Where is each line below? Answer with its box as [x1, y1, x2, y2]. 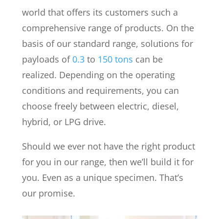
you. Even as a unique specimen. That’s [22, 172, 183, 184]
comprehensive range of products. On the [22, 22, 194, 34]
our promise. [22, 187, 75, 199]
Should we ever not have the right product [22, 140, 195, 153]
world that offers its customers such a [22, 6, 178, 19]
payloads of [22, 53, 72, 66]
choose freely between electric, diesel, [22, 100, 179, 112]
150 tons [97, 53, 133, 66]
